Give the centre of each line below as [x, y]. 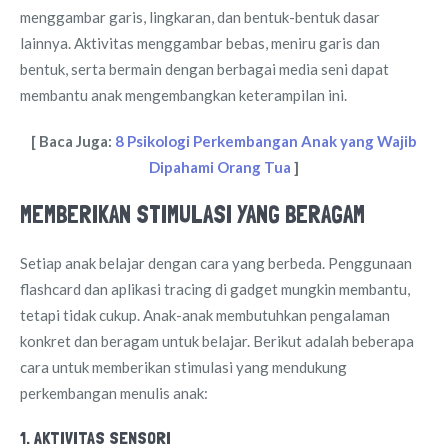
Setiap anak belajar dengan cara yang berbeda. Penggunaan [216, 262]
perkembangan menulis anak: [114, 392]
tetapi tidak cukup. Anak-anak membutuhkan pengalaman [205, 314]
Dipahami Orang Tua [220, 166]
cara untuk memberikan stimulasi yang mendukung [183, 366]
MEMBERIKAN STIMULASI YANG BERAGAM [192, 214]
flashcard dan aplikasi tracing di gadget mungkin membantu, [215, 288]
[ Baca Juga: [73, 140]
